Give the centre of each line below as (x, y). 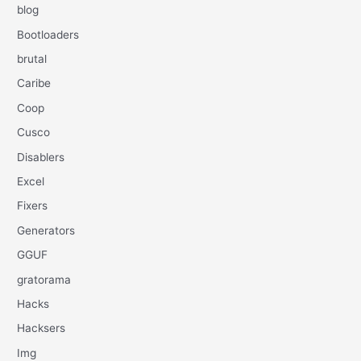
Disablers (41, 157)
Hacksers (41, 328)
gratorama (44, 279)
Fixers (33, 206)
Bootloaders (48, 34)
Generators (46, 230)
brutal (32, 58)
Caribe (34, 83)
